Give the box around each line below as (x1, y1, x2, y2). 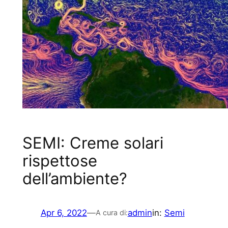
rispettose (22, 151, 97, 170)
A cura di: (95, 208, 128, 217)
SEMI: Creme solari (22, 133, 163, 152)
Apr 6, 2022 (40, 207, 87, 218)
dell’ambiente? (22, 168, 127, 188)
